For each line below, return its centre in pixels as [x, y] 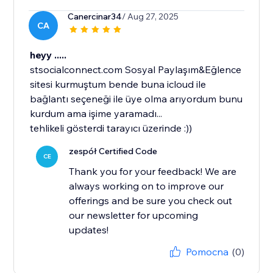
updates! [89, 230]
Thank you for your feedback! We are [153, 172]
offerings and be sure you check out [151, 201]
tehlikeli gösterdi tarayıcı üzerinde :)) [111, 128]
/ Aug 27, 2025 [151, 17]
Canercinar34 [95, 17]
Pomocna [207, 252]
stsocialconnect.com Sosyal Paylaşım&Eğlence [136, 70]
